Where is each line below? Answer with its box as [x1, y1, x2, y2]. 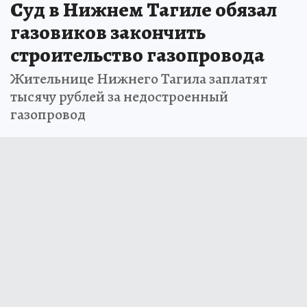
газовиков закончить [10, 19, 206, 47]
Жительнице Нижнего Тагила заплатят [10, 69, 267, 90]
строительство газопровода [10, 41, 265, 69]
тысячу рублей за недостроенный [10, 86, 228, 108]
